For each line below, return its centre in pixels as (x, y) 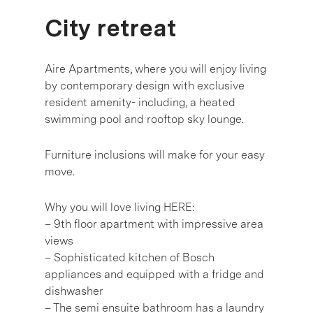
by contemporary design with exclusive (145, 85)
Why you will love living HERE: (119, 207)
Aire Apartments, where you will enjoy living (155, 68)
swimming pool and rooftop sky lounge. (144, 119)
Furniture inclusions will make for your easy (155, 154)
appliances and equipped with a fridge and (154, 274)
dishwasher (74, 291)
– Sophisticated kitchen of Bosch (130, 257)
